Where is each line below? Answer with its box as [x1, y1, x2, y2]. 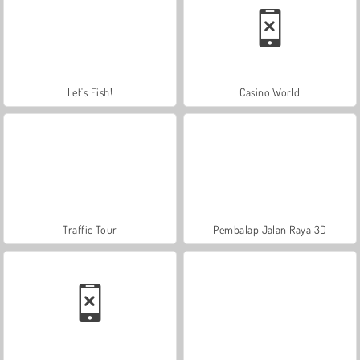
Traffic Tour [63, 222, 117, 236]
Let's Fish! [67, 84, 113, 99]
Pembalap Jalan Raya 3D [213, 222, 327, 236]
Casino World [239, 84, 301, 99]
